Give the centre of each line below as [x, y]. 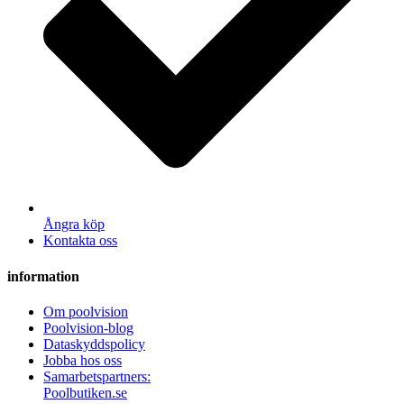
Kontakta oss [80, 241]
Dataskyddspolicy [94, 344]
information [43, 276]
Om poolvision [86, 311]
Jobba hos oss [83, 360]
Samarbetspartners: [97, 376]
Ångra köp [74, 225]
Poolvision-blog [88, 327]
